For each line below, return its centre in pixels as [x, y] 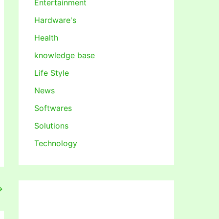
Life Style [52, 73]
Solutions [51, 125]
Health [46, 37]
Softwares [53, 108]
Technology [56, 143]
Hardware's [55, 20]
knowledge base [65, 55]
